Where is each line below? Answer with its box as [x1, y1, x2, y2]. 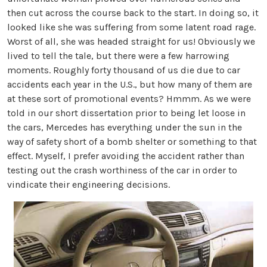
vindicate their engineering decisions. [7, 178, 170, 190]
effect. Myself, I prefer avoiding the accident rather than [7, 150, 244, 162]
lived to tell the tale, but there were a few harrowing [7, 49, 229, 61]
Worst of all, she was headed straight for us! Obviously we [7, 35, 255, 47]
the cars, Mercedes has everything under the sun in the [7, 121, 242, 133]
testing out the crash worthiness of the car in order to [7, 164, 237, 176]
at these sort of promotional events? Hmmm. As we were [7, 92, 251, 104]
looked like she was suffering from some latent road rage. [7, 21, 256, 33]
